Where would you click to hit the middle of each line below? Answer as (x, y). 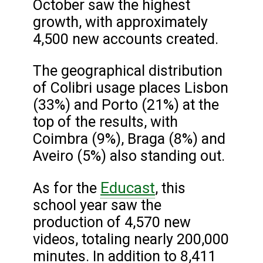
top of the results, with (105, 122)
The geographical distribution (128, 70)
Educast (128, 188)
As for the (67, 188)
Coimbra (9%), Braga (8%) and (129, 139)
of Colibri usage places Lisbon (131, 87)
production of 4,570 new (112, 222)
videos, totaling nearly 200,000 (131, 239)
